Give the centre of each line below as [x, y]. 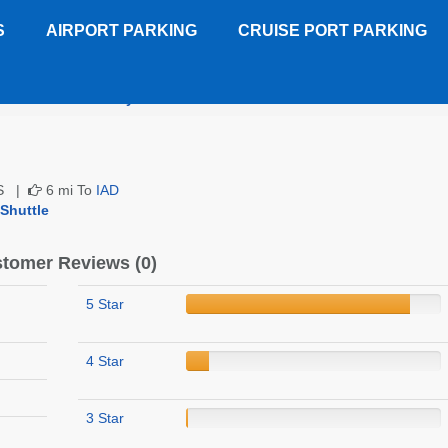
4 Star [104, 361]
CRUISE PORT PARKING [332, 30]
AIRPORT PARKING [121, 30]
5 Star [104, 304]
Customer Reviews [219, 98]
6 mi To [68, 190]
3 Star [104, 418]
